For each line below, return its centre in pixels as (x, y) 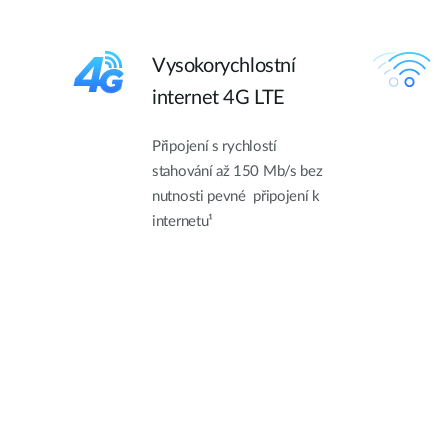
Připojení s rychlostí (214, 146)
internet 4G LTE (218, 97)
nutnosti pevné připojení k (236, 196)
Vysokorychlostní (224, 65)
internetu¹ (183, 221)
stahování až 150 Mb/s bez (237, 171)
